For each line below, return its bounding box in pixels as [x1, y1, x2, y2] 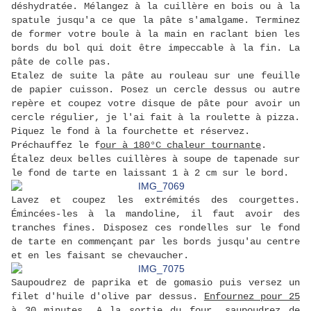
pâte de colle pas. [11, 56, 111, 68]
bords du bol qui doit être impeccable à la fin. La [11, 42, 300, 54]
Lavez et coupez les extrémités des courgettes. [11, 194, 300, 206]
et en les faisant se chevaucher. [11, 250, 194, 262]
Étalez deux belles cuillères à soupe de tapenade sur [11, 153, 300, 165]
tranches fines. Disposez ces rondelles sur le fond [11, 222, 300, 234]
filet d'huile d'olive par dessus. [11, 291, 204, 303]
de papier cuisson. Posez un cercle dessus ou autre [11, 84, 300, 96]
